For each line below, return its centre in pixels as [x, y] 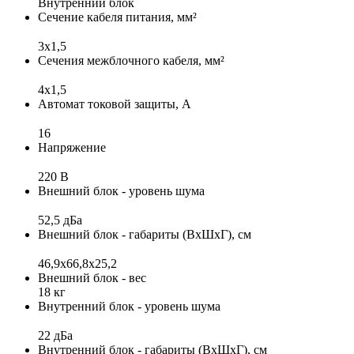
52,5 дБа [60, 220]
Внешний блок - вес [92, 277]
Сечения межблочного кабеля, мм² [131, 60]
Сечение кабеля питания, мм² [117, 17]
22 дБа [55, 335]
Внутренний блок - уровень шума [129, 306]
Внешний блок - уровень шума [121, 190]
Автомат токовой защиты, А [115, 104]
